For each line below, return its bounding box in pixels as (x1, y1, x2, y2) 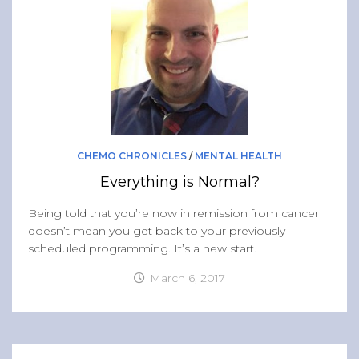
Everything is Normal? (99, 173, 260, 192)
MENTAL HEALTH (195, 150, 282, 163)
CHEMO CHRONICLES (77, 150, 187, 163)
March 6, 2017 (150, 271, 225, 286)
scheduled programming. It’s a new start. (28, 241, 256, 256)
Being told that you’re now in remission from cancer (28, 206, 319, 221)
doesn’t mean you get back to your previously (28, 224, 285, 239)
